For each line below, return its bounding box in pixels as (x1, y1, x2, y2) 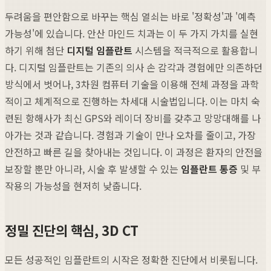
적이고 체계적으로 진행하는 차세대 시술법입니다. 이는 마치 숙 (5, 93, 260, 108)
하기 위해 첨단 (5, 42, 67, 57)
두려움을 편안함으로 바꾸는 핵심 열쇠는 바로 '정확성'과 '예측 (5, 8, 256, 24)
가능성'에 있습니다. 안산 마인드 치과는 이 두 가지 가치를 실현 (5, 25, 258, 41)
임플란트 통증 (181, 161, 238, 176)
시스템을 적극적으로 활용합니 (132, 42, 258, 57)
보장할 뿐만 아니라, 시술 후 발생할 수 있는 (5, 161, 181, 176)
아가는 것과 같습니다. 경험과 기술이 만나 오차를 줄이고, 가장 (5, 127, 256, 142)
